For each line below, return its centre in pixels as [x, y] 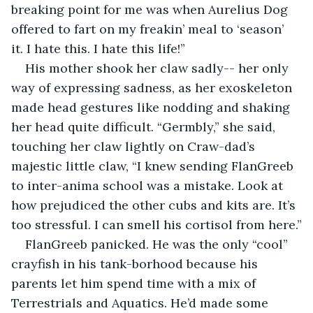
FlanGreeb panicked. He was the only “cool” [158, 244]
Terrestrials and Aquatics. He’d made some [141, 303]
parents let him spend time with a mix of [135, 283]
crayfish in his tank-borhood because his [136, 263]
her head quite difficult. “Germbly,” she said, [145, 126]
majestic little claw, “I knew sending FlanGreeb [154, 166]
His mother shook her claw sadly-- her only [159, 68]
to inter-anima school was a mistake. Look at [149, 185]
